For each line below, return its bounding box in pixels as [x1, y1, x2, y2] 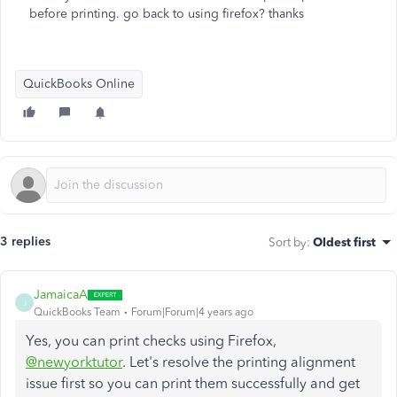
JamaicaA [34, 287, 88, 302]
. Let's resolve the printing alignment [122, 354, 355, 370]
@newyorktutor [26, 354, 122, 370]
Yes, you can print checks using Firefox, [26, 332, 276, 349]
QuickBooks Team [34, 306, 121, 318]
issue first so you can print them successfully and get [26, 375, 360, 392]
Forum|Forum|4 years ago [131, 306, 253, 318]
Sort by [269, 235, 307, 249]
